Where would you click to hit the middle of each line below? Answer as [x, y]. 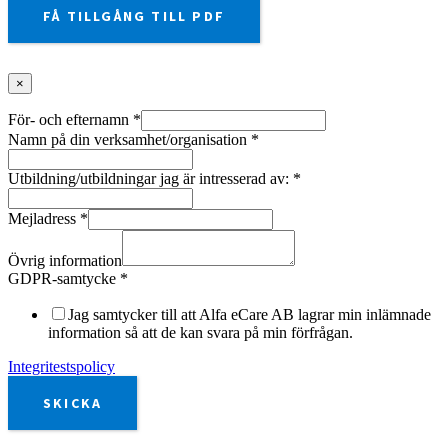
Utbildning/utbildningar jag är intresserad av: [150, 179]
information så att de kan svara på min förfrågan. [200, 333]
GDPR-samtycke [64, 279]
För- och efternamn [70, 120]
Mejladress [44, 219]
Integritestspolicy [61, 367]
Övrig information [65, 261]
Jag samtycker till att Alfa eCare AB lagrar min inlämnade [249, 315]
